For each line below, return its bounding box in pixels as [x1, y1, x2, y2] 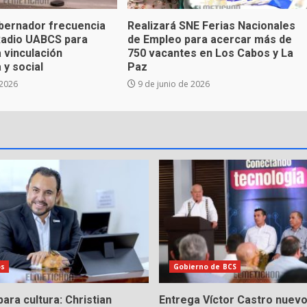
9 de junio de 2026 [135, 78, 210, 90]
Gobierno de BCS [173, 262, 236, 271]
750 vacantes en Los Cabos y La [127, 47, 293, 60]
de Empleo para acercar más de [127, 33, 292, 46]
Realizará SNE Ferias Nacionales [127, 19, 295, 32]
